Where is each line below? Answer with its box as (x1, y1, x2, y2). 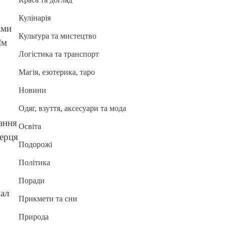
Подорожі (18, 140, 52, 149)
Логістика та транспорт (18, 50, 99, 58)
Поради (18, 176, 45, 185)
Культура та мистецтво (18, 32, 96, 40)
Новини (18, 86, 46, 94)
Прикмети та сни (18, 194, 77, 203)
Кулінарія (18, 14, 51, 22)
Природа (18, 212, 49, 221)
